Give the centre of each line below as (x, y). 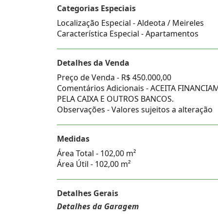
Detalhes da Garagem (98, 206)
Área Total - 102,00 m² (97, 153)
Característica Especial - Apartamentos (128, 34)
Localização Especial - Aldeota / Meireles (130, 23)
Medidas (73, 139)
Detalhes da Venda (93, 63)
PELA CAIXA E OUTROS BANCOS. (115, 99)
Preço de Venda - (89, 77)
